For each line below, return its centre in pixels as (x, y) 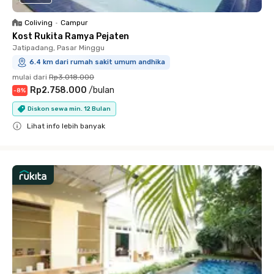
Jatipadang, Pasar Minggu (58, 48)
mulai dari (30, 77)
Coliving (39, 23)
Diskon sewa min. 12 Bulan (69, 109)
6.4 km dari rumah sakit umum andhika (97, 62)
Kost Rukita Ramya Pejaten (71, 36)
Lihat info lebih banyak (66, 126)
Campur (74, 23)
